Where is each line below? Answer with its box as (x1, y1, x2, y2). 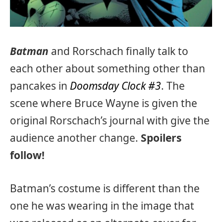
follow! (10, 148, 45, 162)
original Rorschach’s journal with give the (10, 113, 210, 127)
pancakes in (10, 78, 70, 93)
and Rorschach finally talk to (49, 44, 188, 58)
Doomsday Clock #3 (70, 78, 161, 93)
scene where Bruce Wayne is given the (10, 96, 197, 110)
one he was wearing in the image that (10, 198, 194, 213)
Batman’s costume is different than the (10, 181, 200, 195)
